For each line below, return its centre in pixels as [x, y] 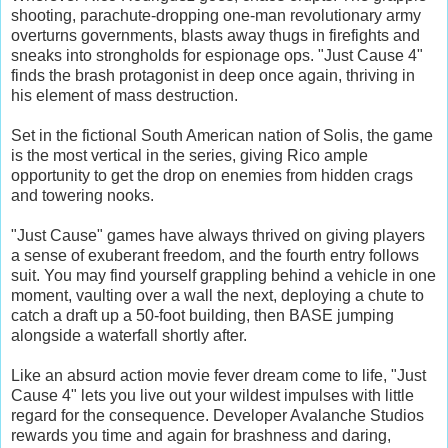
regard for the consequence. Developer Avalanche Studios [217, 415]
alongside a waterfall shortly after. [129, 335]
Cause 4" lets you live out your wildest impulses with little [212, 395]
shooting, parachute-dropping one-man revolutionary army [216, 15]
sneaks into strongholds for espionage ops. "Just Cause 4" [217, 55]
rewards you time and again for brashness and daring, [201, 435]
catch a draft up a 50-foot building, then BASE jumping [202, 315]
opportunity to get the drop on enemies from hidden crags [212, 175]
